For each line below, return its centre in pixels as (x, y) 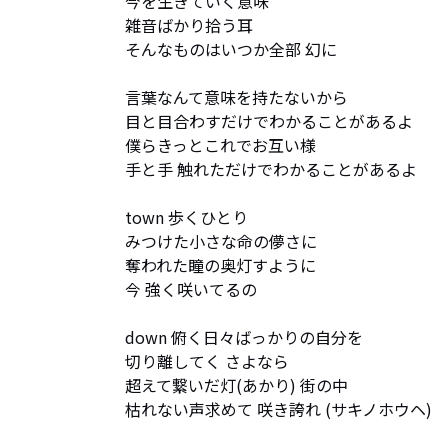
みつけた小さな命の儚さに (221, 241)
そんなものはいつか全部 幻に (231, 49)
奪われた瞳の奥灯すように (228, 265)
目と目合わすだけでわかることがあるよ (269, 121)
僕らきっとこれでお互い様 (220, 145)
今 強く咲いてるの (191, 289)
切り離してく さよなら (207, 361)
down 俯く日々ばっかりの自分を (244, 337)
